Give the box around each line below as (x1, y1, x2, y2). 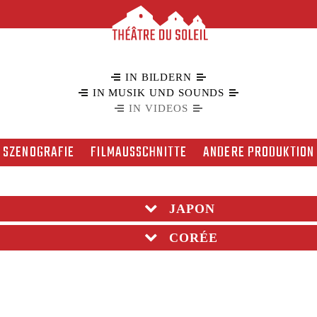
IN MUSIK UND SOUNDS (92, 86, 225, 98)
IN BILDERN (125, 71, 192, 83)
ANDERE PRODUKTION (203, 142, 315, 165)
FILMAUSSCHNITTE (91, 142, 188, 165)
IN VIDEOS (129, 102, 188, 114)
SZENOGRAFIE (3, 142, 75, 165)
